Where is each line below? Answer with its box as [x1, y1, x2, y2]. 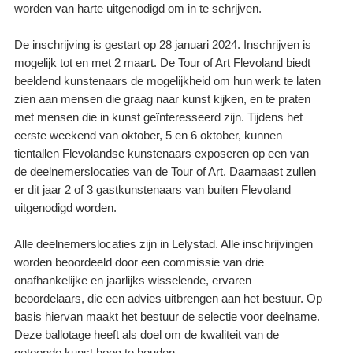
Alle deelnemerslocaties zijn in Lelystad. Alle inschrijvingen [14, 238, 314, 251]
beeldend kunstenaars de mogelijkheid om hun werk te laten [14, 75, 321, 88]
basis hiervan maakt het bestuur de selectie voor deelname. [14, 310, 321, 324]
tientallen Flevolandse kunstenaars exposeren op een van [14, 147, 310, 161]
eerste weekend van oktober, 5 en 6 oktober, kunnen [14, 129, 283, 143]
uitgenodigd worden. [14, 202, 117, 215]
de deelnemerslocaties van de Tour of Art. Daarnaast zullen [14, 165, 317, 179]
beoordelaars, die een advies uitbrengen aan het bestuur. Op [14, 292, 323, 306]
